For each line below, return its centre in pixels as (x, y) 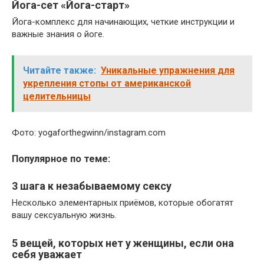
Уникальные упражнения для (168, 70)
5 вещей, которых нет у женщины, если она (123, 243)
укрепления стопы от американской (107, 83)
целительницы (57, 96)
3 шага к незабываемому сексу (92, 186)
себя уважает (47, 254)
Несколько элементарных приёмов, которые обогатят (123, 202)
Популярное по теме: (61, 159)
